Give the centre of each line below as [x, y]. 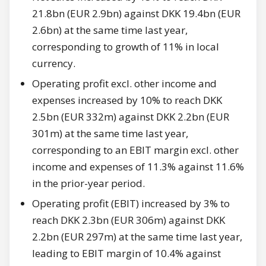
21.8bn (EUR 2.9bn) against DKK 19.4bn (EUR [136, 13]
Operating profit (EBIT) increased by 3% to [131, 203]
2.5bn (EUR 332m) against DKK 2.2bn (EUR [131, 116]
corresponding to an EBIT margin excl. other [135, 150]
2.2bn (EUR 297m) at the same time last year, [137, 236]
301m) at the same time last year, [110, 133]
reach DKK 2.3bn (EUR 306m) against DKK [129, 220]
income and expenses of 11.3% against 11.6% [138, 166]
